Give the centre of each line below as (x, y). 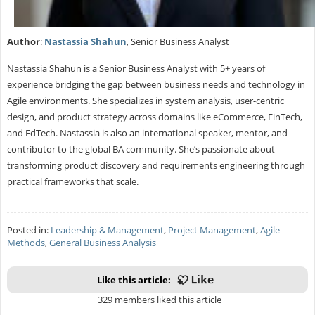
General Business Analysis (102, 243)
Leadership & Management (107, 230)
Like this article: (134, 280)
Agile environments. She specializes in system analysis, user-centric (145, 101)
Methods (26, 243)
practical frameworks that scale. (75, 182)
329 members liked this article (157, 300)
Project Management (212, 230)
